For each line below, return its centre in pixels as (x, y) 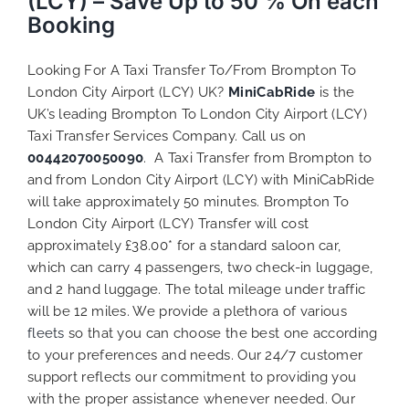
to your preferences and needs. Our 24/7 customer (195, 355)
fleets (46, 333)
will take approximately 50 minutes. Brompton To (188, 201)
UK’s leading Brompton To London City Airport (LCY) (197, 114)
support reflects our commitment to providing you (192, 377)
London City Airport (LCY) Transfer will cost (168, 223)
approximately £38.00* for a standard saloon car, (184, 245)
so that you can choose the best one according (221, 333)
